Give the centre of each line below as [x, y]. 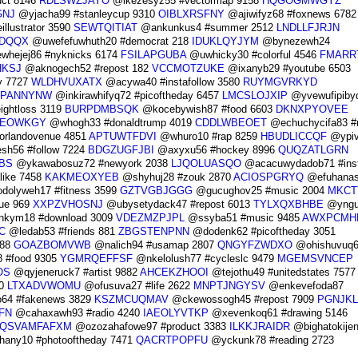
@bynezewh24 [294, 42]
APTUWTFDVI [122, 137]
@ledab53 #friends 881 [62, 232]
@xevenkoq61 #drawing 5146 [278, 313]
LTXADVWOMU [44, 286]
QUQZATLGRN [313, 150]
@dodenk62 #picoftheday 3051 [262, 232]
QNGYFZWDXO [255, 245]
